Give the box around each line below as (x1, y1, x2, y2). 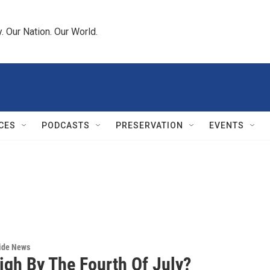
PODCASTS (42, 121, 90, 130)
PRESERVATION (116, 121, 183, 130)
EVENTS (209, 121, 244, 130)
